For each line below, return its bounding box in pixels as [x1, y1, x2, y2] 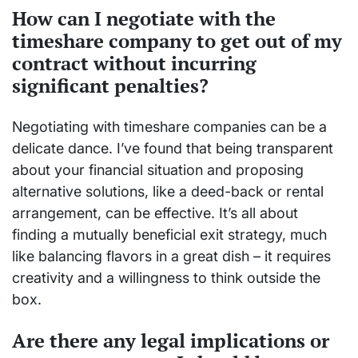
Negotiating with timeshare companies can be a [12, 117, 327, 135]
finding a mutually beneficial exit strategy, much [12, 225, 327, 243]
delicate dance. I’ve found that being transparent [12, 139, 333, 157]
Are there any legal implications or [12, 327, 329, 353]
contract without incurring [12, 50, 257, 76]
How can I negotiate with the [12, 5, 276, 31]
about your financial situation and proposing [12, 161, 304, 178]
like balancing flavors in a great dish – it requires [12, 247, 331, 265]
